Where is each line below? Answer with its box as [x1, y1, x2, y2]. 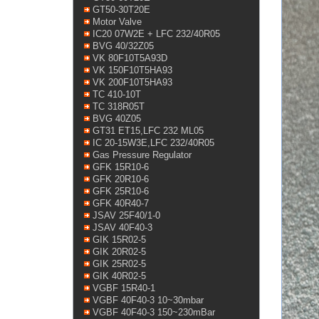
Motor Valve [93, 16, 142, 27]
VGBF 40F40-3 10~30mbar [93, 295, 204, 305]
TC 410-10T [93, 89, 141, 100]
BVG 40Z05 [93, 113, 141, 124]
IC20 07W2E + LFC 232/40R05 [93, 28, 220, 39]
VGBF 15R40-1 [93, 283, 155, 293]
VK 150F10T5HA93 [93, 65, 172, 75]
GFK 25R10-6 [93, 186, 149, 197]
